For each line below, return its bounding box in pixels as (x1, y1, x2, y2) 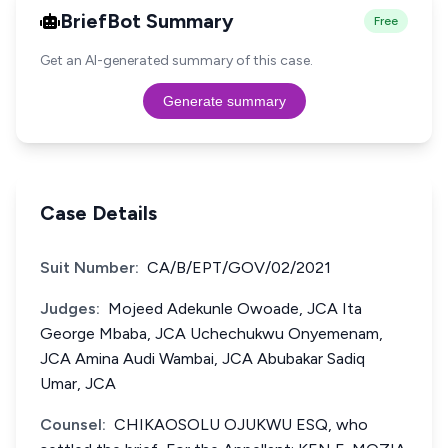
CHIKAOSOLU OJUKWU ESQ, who (114, 415, 368, 434)
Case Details (40, 201, 157, 225)
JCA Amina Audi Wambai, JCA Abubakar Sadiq (40, 349, 365, 368)
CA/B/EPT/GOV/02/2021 (147, 258, 331, 277)
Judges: (40, 299, 100, 318)
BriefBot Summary (60, 9, 234, 33)
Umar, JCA (40, 374, 116, 393)
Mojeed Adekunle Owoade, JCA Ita (108, 299, 362, 318)
